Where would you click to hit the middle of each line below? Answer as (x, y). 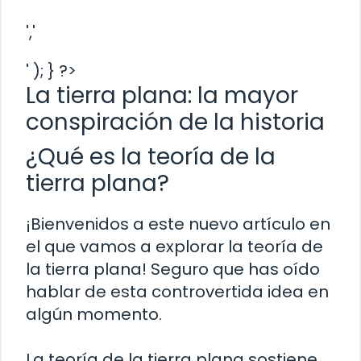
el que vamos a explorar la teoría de (174, 246)
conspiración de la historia (175, 122)
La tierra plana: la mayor (162, 95)
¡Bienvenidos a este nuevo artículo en (178, 224)
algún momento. (94, 314)
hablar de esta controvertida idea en (177, 291)
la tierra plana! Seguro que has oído (173, 269)
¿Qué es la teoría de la (151, 156)
